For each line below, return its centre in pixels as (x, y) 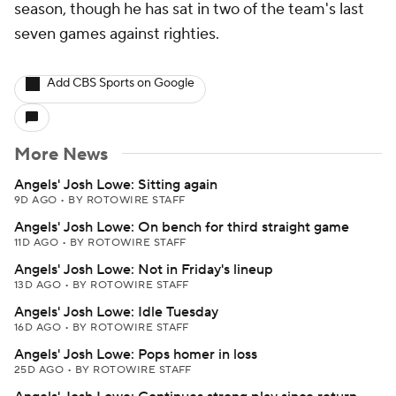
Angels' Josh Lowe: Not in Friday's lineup (144, 270)
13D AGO (39, 285)
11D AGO (38, 243)
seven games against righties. (117, 34)
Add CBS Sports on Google (121, 83)
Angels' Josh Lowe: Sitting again (116, 185)
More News (61, 155)
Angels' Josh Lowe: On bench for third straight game (182, 227)
